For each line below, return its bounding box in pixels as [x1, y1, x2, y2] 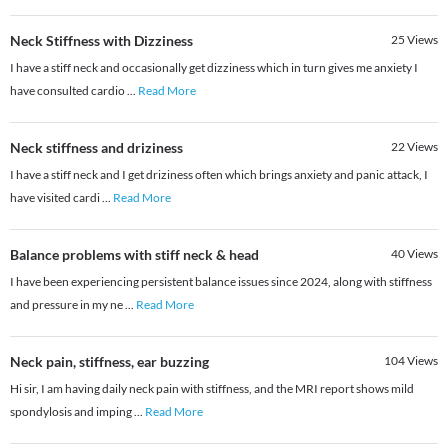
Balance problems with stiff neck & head [10, 246, 259, 264]
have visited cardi [10, 190, 102, 206]
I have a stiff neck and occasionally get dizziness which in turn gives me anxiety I [10, 60, 418, 76]
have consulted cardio [10, 83, 127, 99]
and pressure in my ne [10, 297, 125, 313]
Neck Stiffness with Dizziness [10, 32, 193, 50]
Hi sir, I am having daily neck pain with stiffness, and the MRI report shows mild [10, 381, 414, 397]
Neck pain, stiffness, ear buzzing [10, 353, 209, 371]
